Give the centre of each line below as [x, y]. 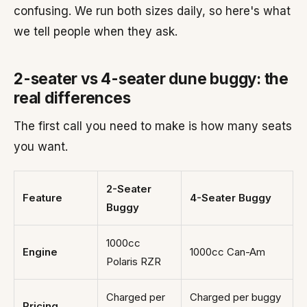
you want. [41, 147]
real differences [72, 98]
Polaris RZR [134, 261]
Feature [42, 198]
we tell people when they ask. [96, 32]
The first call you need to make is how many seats [153, 126]
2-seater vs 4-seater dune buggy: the [151, 78]
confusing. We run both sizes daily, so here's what [152, 11]
